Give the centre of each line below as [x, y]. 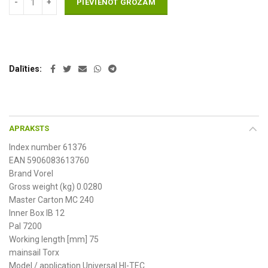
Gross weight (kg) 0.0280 [56, 186]
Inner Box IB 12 [37, 213]
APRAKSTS [29, 128]
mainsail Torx [34, 252]
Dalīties [24, 68]
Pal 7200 [25, 226]
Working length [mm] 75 [54, 239]
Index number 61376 [48, 147]
